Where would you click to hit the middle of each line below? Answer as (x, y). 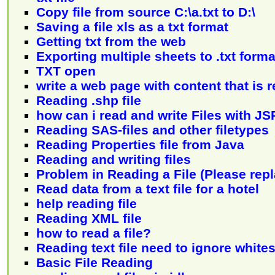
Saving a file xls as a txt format (132, 26)
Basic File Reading (95, 262)
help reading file (87, 203)
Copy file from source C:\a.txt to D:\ (146, 12)
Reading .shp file (89, 100)
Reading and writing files (114, 159)
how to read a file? (94, 233)
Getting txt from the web (111, 41)
